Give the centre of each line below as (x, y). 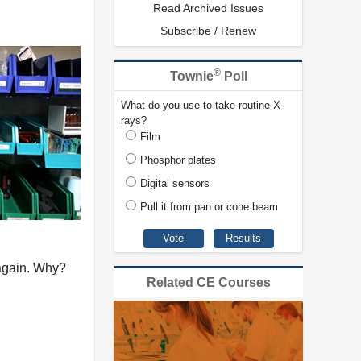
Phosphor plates (178, 160)
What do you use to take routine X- (202, 106)
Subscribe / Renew (208, 31)
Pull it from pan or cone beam (209, 207)
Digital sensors (175, 184)
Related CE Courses (208, 282)
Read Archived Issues (208, 8)
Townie (191, 77)
